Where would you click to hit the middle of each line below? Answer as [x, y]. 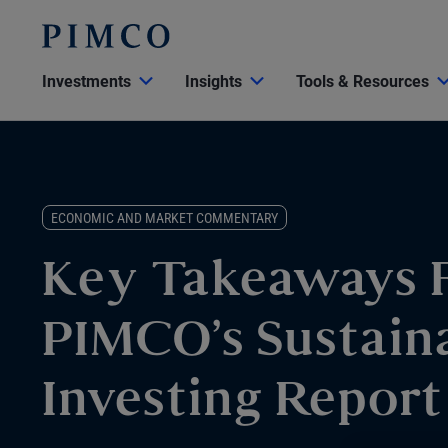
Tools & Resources [362, 81]
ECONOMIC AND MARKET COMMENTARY [164, 218]
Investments [86, 81]
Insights [213, 81]
